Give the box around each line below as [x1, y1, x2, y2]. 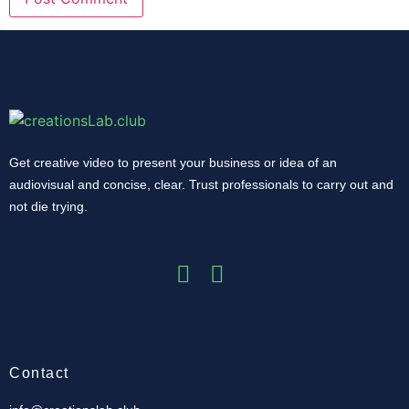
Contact [9, 365, 69, 382]
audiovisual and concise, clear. [9, 176, 189, 192]
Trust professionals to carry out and [189, 176, 393, 192]
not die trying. [9, 198, 88, 214]
